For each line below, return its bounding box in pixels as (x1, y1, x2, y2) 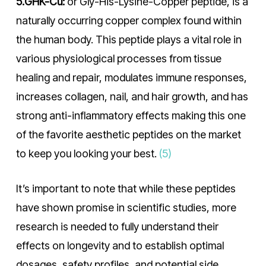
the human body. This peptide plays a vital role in (15, 33, 242, 46)
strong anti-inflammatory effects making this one (15, 109, 246, 122)
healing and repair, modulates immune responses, (15, 71, 247, 84)
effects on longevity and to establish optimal (15, 239, 224, 252)
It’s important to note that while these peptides (15, 182, 236, 195)
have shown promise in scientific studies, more (15, 201, 236, 214)
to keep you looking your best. (15, 147, 159, 160)
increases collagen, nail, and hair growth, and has (15, 90, 248, 103)
